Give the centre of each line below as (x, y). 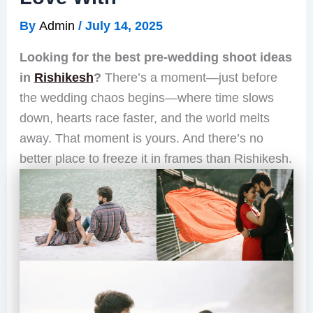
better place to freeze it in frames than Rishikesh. (155, 159)
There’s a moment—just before (189, 78)
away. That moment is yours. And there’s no (141, 138)
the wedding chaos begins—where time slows (146, 98)
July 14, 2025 (124, 26)
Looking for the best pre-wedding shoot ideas (155, 57)
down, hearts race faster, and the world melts (144, 118)
